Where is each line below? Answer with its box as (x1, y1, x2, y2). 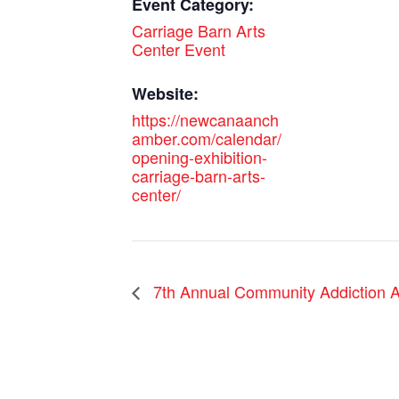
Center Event (132, 37, 225, 61)
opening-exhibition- (132, 145, 267, 169)
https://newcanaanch (132, 108, 279, 132)
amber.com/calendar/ (132, 126, 281, 151)
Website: (132, 82, 199, 106)
